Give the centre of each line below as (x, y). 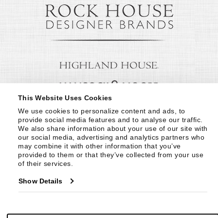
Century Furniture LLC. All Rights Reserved (142, 209)
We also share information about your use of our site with (113, 128)
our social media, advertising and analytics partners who (111, 137)
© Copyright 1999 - (45, 209)
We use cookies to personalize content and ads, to (102, 111)
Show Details (41, 181)
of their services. (46, 163)
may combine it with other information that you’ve (100, 146)
